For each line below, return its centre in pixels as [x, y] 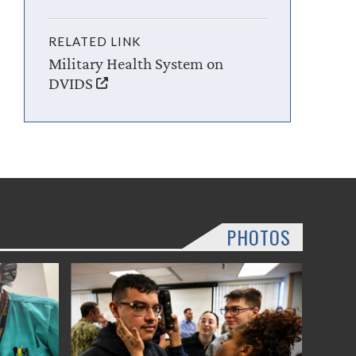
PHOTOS [258, 236]
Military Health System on [136, 63]
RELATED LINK [95, 41]
